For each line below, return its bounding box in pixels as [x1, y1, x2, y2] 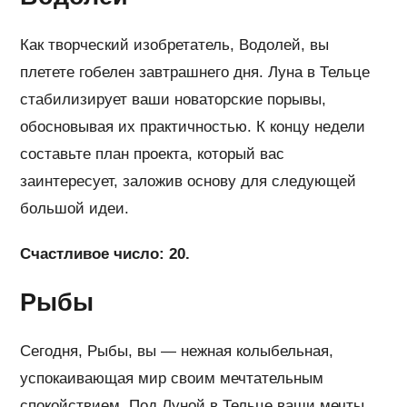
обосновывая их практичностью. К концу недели [20, 118, 366, 136]
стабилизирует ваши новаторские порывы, [20, 91, 327, 109]
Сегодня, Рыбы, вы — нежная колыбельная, [20, 342, 334, 361]
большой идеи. [20, 200, 130, 218]
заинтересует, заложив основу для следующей [20, 173, 357, 191]
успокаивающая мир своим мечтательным [20, 370, 324, 388]
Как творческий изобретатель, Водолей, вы [20, 36, 330, 55]
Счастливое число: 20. [20, 245, 191, 263]
